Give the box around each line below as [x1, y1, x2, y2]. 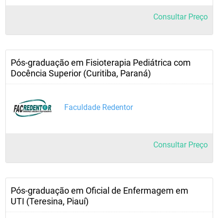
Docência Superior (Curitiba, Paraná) [11, 68, 151, 78]
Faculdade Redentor [64, 103, 133, 112]
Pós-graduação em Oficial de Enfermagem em [11, 185, 188, 196]
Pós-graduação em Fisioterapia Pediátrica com [11, 57, 191, 68]
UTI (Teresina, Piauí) [11, 196, 89, 206]
